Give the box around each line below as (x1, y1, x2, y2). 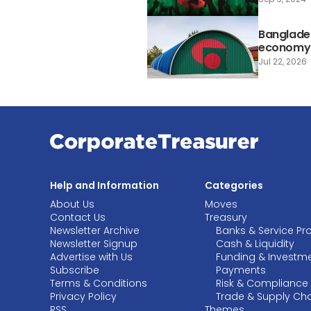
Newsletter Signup (50, 237, 137, 251)
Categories (205, 178, 264, 193)
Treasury (205, 210, 248, 225)
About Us (50, 197, 94, 212)
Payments (216, 263, 267, 278)
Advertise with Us (50, 250, 133, 264)
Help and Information (50, 178, 159, 193)
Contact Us (50, 210, 106, 225)
